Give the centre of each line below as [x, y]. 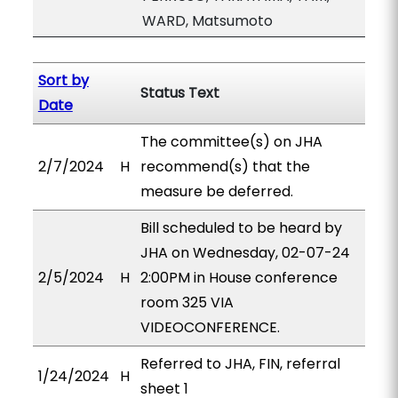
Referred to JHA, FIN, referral [240, 364]
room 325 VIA [187, 302]
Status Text [179, 93]
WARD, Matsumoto [207, 21]
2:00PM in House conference [239, 278]
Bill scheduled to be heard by [241, 228]
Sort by [63, 80]
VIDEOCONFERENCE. [210, 327]
